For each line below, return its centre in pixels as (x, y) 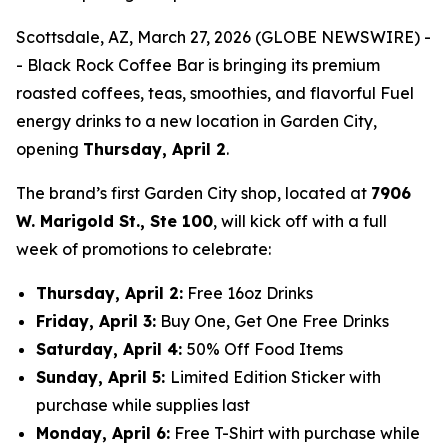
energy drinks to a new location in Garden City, (196, 121)
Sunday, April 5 (98, 377)
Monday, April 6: (103, 433)
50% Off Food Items (267, 349)
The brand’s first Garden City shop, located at (193, 193)
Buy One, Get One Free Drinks (274, 321)
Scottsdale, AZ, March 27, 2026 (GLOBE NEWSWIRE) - (223, 37)
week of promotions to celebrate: (147, 249)
